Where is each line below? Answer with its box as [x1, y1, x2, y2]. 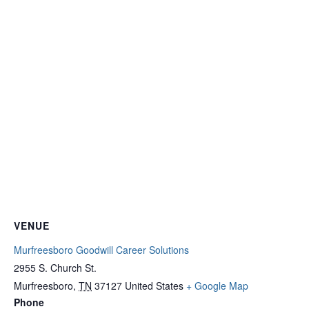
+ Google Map [186, 279, 248, 292]
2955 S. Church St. [14, 261, 97, 275]
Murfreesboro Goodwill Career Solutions [14, 243, 189, 257]
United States [125, 279, 183, 292]
